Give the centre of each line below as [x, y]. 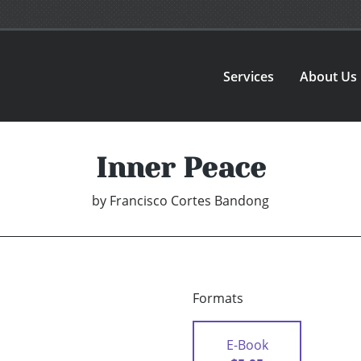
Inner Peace [180, 168]
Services [249, 76]
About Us [329, 76]
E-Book [247, 345]
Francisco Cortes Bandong [189, 201]
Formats [218, 299]
